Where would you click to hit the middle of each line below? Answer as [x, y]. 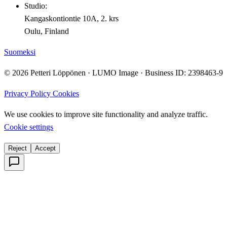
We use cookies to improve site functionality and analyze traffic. [106, 114]
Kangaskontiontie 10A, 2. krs [71, 18]
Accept [45, 148]
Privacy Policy [28, 93]
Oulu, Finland [47, 31]
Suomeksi [20, 52]
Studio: [36, 6]
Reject [17, 148]
